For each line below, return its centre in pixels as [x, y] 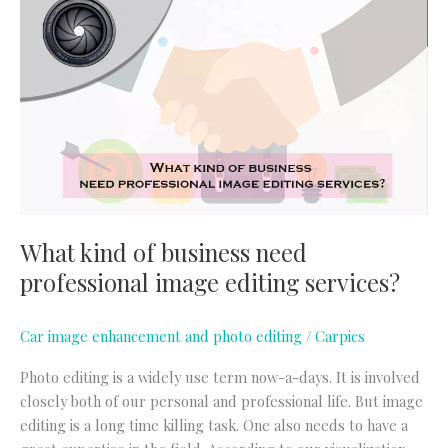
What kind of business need [163, 252]
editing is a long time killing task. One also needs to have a [214, 424]
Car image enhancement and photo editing [161, 336]
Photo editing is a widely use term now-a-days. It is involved [220, 376]
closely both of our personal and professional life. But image [221, 400]
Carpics [340, 336]
